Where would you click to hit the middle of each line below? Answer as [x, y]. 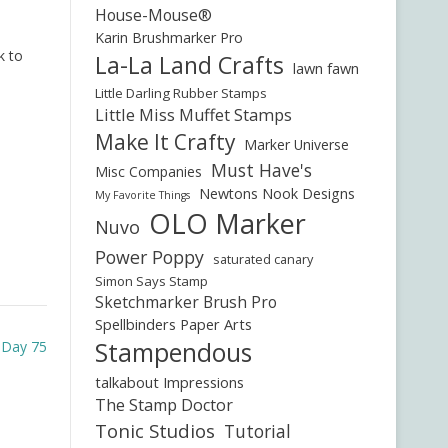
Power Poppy [149, 257]
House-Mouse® [153, 15]
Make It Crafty [164, 142]
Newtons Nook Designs [276, 193]
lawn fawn [325, 68]
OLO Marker [227, 223]
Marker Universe [296, 144]
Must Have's [261, 170]
